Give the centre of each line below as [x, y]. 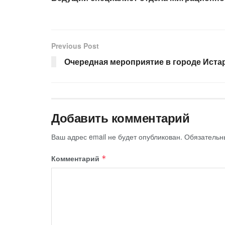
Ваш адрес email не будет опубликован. [117, 136]
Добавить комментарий [121, 117]
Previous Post [75, 45]
